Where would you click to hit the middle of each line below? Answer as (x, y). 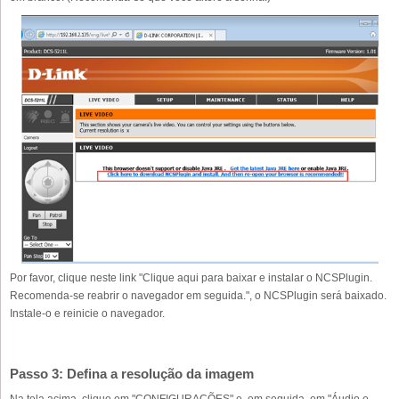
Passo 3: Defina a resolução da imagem (132, 374)
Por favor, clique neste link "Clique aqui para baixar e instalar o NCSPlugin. (191, 278)
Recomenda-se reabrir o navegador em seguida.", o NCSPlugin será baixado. (198, 296)
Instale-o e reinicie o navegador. (87, 314)
